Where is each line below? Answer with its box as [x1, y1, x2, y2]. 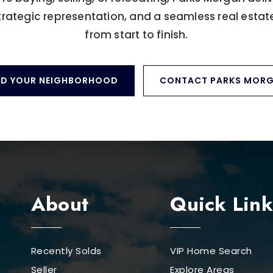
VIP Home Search [170, 244, 252, 257]
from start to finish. [85, 27, 188, 42]
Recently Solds [30, 244, 102, 257]
